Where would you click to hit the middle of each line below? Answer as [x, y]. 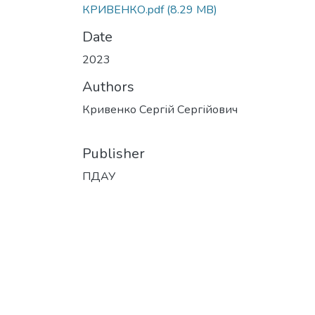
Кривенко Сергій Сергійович [160, 110]
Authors [108, 87]
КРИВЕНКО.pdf [123, 10]
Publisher [114, 154]
